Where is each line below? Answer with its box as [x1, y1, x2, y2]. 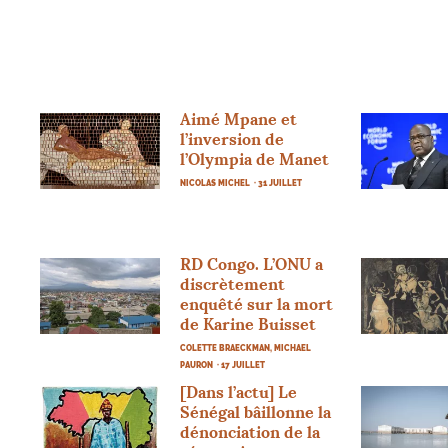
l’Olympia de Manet [180, 148, 330, 169]
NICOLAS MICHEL [180, 177, 251, 188]
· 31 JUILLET [254, 177, 303, 188]
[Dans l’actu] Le [180, 381, 298, 402]
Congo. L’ [203, 253, 276, 274]
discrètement [180, 273, 286, 294]
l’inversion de [180, 128, 285, 149]
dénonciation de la [180, 421, 321, 442]
